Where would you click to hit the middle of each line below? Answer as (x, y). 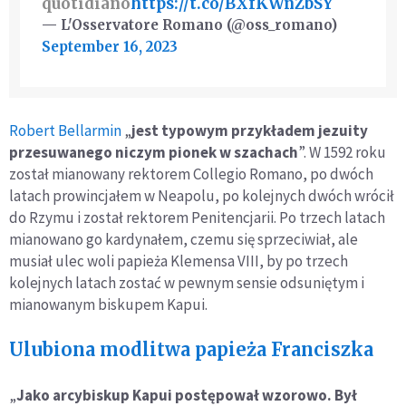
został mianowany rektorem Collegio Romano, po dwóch (191, 174)
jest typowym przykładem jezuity (250, 130)
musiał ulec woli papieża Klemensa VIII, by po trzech (179, 261)
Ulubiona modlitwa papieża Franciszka (191, 349)
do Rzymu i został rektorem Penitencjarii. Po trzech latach (197, 217)
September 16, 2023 (110, 46)
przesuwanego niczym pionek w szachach (154, 152)
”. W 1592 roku (342, 152)
